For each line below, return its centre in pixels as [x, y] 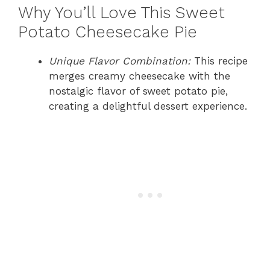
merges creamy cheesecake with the [140, 76]
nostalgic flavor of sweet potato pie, [138, 91]
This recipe [219, 61]
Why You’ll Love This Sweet [121, 12]
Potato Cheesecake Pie [108, 32]
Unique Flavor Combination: [120, 61]
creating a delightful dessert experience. [148, 106]
